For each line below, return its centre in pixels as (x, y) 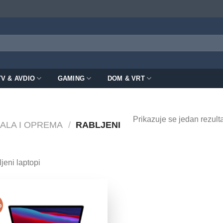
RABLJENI (97, 125)
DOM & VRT (126, 78)
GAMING (71, 78)
